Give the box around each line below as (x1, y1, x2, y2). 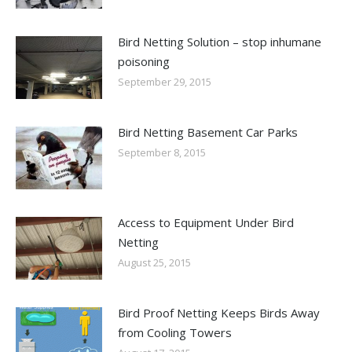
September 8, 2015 (118, 145, 206, 159)
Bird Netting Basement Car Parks (118, 123, 298, 140)
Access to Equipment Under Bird (118, 214, 294, 230)
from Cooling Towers (118, 324, 232, 340)
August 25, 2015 (118, 255, 191, 269)
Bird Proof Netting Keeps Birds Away (118, 304, 320, 321)
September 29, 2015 (118, 74, 211, 89)
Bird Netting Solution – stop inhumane (118, 33, 321, 49)
